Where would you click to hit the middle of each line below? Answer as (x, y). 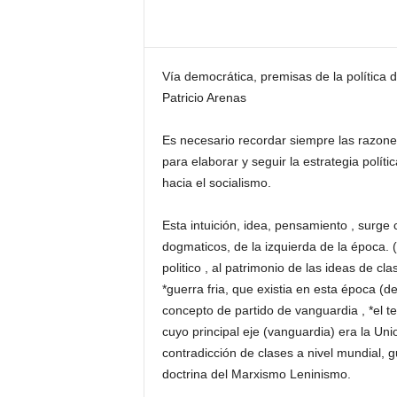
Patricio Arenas (204, 97)
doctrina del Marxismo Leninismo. (256, 374)
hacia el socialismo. (216, 183)
